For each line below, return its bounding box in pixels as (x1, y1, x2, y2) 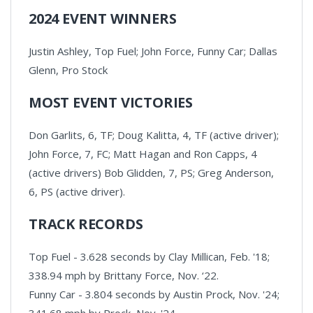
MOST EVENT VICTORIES (29, 92, 193, 112)
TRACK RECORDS (29, 214, 143, 233)
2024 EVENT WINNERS (29, 8, 177, 28)
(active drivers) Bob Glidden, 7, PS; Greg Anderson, (29, 165, 274, 180)
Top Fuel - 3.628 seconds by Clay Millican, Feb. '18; (29, 249, 270, 263)
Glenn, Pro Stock (29, 62, 108, 77)
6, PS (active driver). (29, 184, 125, 198)
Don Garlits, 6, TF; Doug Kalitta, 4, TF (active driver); (29, 127, 279, 142)
